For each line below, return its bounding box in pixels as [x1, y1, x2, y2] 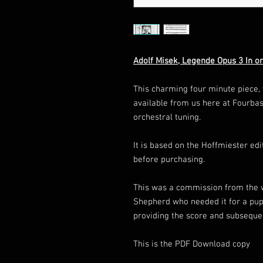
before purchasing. [133, 154, 205, 166]
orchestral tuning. [133, 112, 203, 123]
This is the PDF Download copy [133, 239, 250, 250]
